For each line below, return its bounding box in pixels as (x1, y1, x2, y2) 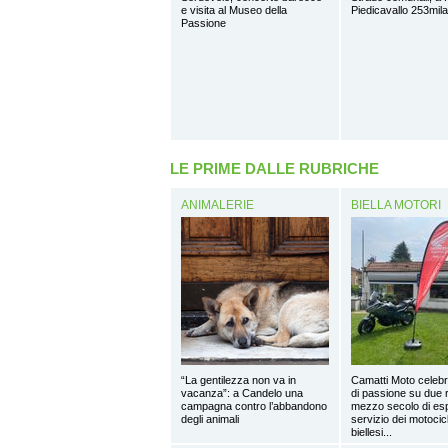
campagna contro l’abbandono (181, 399, 327, 412)
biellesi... (351, 425, 392, 438)
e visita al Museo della (181, 3, 287, 16)
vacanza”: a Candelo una (181, 386, 303, 399)
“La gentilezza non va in (181, 373, 296, 386)
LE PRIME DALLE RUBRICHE (170, 159, 379, 177)
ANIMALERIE (181, 197, 254, 212)
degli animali (181, 412, 239, 425)
